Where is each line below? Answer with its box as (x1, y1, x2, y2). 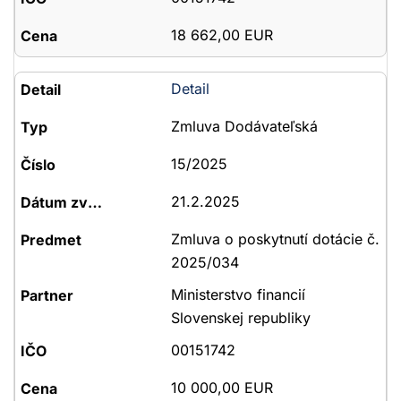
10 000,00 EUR (170, 379, 273, 397)
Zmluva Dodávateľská (170, 117, 318, 135)
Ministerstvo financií (170, 286, 305, 303)
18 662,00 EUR (170, 26, 273, 44)
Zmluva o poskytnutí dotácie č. (170, 230, 380, 248)
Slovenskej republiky (170, 309, 311, 327)
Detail (170, 80, 209, 98)
